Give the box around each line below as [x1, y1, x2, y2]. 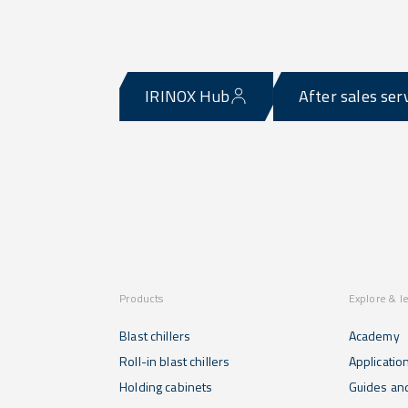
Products [119, 290, 164, 307]
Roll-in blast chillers [119, 352, 230, 371]
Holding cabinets [119, 377, 213, 396]
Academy [348, 326, 400, 345]
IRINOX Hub [145, 84, 229, 108]
